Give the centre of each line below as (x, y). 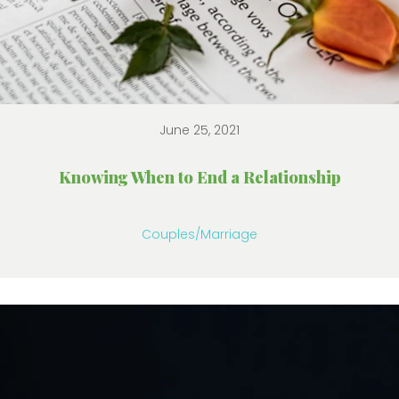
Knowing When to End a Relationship (199, 177)
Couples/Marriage (199, 234)
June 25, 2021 (199, 130)
